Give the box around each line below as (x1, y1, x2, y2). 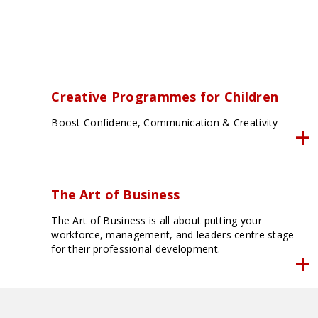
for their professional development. (51, 242, 221, 256)
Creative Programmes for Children (51, 88, 279, 106)
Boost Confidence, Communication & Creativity (51, 116, 278, 130)
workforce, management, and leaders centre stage (51, 228, 295, 242)
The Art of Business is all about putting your (51, 214, 262, 228)
